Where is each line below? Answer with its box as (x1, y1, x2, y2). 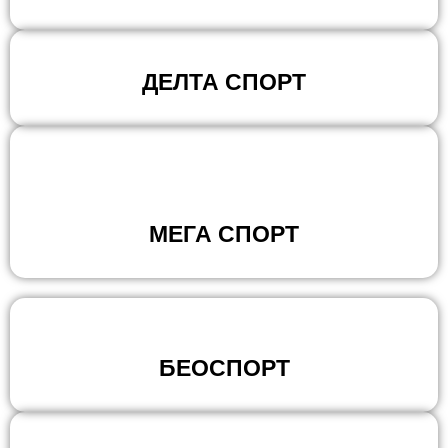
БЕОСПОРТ (158, 355, 290, 381)
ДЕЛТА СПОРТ (142, 69, 306, 95)
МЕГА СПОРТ (149, 221, 299, 247)
